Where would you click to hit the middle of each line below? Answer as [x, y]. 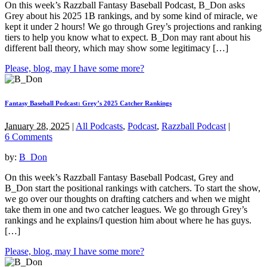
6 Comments [29, 137]
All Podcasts [99, 126]
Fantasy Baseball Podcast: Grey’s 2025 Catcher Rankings [88, 103]
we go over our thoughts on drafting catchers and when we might [127, 199]
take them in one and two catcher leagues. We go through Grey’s [126, 210]
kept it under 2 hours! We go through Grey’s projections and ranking [133, 26]
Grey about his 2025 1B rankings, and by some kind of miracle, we [131, 15]
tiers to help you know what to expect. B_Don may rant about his [128, 37]
